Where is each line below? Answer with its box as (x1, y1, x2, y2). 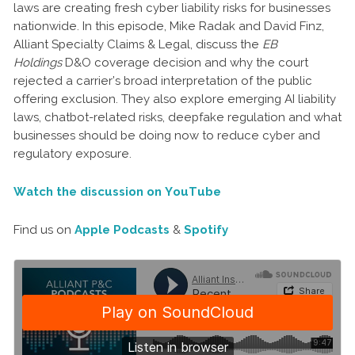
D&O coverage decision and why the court (62, 55, 308, 70)
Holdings (13, 55, 62, 70)
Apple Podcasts (74, 223, 170, 237)
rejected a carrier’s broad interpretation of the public (13, 74, 312, 88)
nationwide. (13, 19, 82, 33)
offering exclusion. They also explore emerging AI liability (13, 92, 336, 106)
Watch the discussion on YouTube (13, 185, 221, 199)
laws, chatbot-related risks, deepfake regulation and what (13, 110, 342, 124)
